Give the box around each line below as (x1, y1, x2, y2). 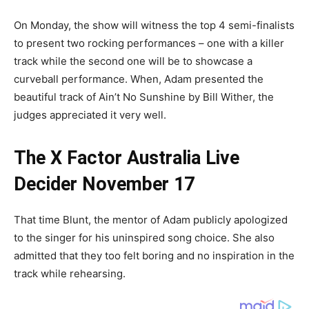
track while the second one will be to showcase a (14, 54, 252, 68)
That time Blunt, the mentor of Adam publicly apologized (14, 213, 288, 227)
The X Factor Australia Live (14, 147, 239, 170)
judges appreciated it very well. (14, 108, 166, 122)
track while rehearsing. (14, 267, 126, 281)
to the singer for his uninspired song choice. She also (14, 231, 275, 245)
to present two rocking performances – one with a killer (14, 37, 284, 50)
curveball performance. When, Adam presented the (14, 72, 263, 86)
